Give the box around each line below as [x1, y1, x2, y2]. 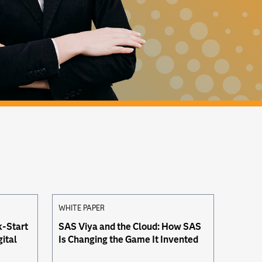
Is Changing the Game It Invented [58, 234, 198, 245]
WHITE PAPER [58, 204, 105, 212]
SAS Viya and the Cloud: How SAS [58, 221, 201, 232]
